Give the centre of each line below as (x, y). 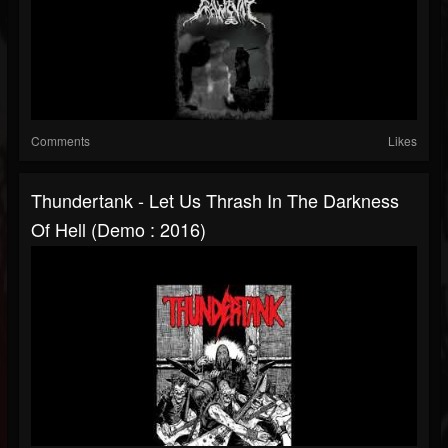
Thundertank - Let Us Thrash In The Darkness (215, 200)
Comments (60, 141)
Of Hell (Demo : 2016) (118, 229)
